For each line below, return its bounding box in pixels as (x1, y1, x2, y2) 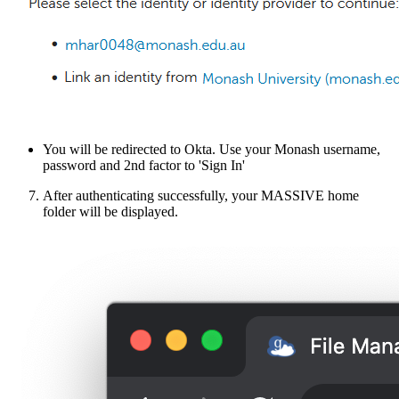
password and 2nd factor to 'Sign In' (43, 158, 245, 174)
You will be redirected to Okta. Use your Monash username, (43, 142, 380, 158)
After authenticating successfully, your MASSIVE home (43, 188, 359, 204)
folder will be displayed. (43, 204, 178, 220)
